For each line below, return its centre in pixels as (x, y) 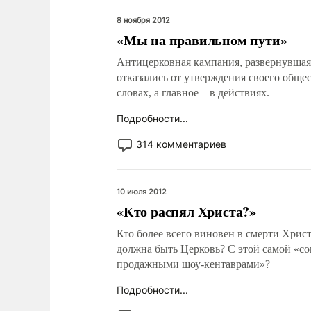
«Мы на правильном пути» (202, 40)
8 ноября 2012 (143, 20)
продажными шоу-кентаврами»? (193, 264)
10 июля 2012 (142, 192)
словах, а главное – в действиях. (193, 93)
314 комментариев (181, 144)
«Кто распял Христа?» (187, 211)
